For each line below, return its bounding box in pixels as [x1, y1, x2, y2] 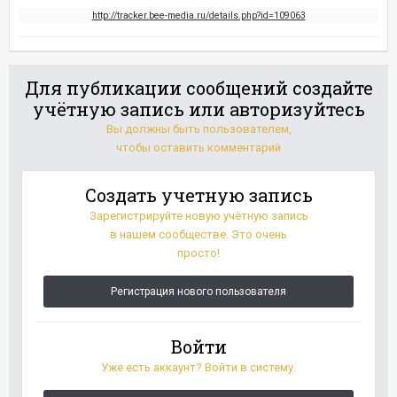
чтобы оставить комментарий [116, 141, 281, 154]
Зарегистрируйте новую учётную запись [89, 209, 308, 222]
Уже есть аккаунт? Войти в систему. [101, 361, 296, 374]
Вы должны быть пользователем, [105, 122, 292, 136]
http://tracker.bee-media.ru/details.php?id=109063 [91, 10, 306, 21]
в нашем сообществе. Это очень [110, 228, 287, 241]
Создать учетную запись [84, 183, 313, 206]
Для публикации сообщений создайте [24, 76, 373, 99]
